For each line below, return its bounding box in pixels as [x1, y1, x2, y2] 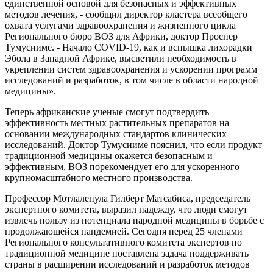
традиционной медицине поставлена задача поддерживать [5, 247, 249, 258]
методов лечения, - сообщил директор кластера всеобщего [5, 9, 247, 19]
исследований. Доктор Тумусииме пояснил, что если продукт [5, 139, 262, 150]
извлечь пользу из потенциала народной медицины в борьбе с [5, 214, 264, 225]
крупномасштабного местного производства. [5, 172, 193, 183]
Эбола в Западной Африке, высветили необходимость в [5, 52, 236, 63]
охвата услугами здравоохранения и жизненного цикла [5, 19, 236, 30]
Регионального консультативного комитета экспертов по [5, 236, 242, 247]
